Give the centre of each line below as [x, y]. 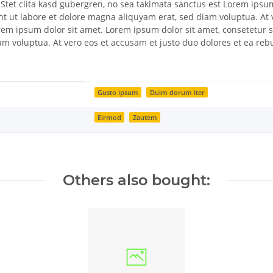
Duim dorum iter [177, 92]
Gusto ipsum [118, 92]
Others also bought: [136, 180]
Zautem [145, 117]
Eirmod [110, 117]
